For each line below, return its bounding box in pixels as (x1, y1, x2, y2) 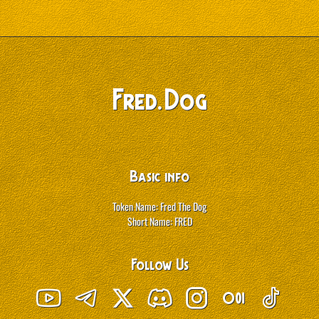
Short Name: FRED (127, 214, 192, 229)
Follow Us (130, 258, 189, 275)
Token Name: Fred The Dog (113, 199, 206, 214)
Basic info (130, 170, 189, 187)
